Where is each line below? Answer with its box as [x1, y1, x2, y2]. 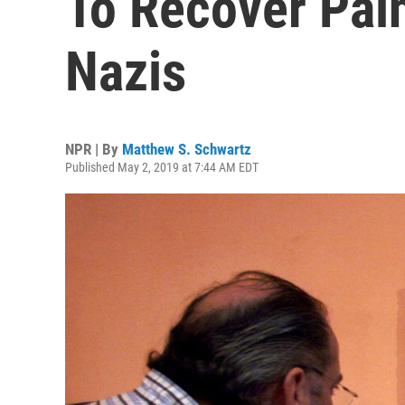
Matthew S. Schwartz [122, 140, 251, 158]
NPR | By [65, 140, 122, 158]
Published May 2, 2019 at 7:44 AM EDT [65, 160, 259, 174]
